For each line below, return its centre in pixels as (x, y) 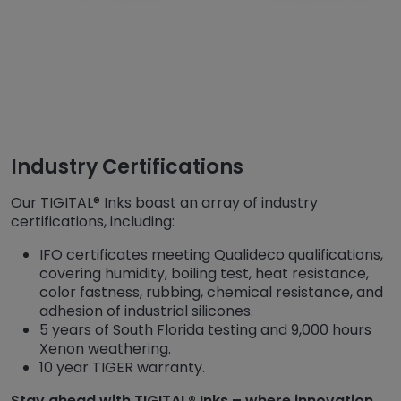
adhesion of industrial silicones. (146, 311)
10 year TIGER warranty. (122, 368)
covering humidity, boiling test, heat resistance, (204, 274)
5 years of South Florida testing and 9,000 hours (205, 330)
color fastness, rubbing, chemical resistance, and (211, 293)
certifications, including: (93, 222)
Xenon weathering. (105, 349)
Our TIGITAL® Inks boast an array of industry (164, 203)
